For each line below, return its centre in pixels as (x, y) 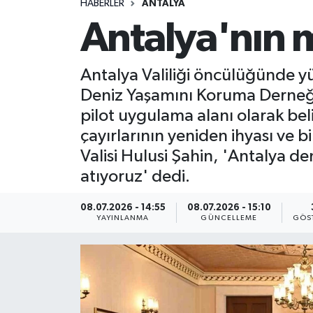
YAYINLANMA (123, 218)
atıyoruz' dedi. (135, 177)
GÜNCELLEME (229, 218)
